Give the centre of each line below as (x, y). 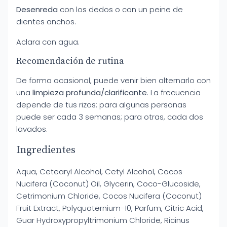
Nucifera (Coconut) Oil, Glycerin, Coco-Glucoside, (108, 184)
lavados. (32, 129)
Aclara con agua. (48, 42)
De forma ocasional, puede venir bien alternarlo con (113, 80)
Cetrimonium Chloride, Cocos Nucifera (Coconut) (109, 196)
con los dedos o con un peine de (120, 9)
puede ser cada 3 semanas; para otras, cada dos (110, 117)
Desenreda (37, 9)
